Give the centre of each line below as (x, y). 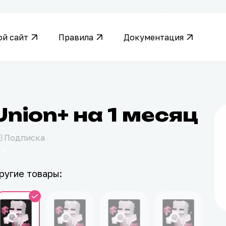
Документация (154, 37)
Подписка (24, 138)
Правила (76, 37)
